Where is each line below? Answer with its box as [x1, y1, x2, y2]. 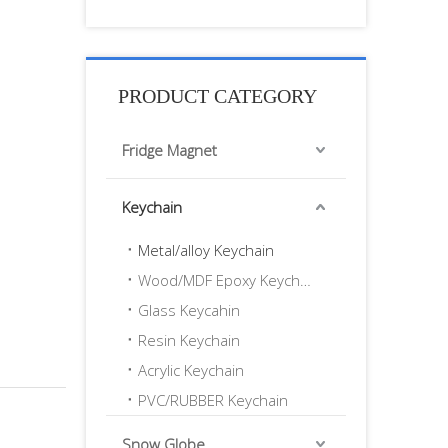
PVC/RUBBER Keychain [138, 390, 288, 410]
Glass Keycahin [138, 300, 240, 320]
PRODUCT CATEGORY [118, 85, 317, 107]
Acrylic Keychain [138, 360, 244, 380]
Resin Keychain [138, 330, 240, 350]
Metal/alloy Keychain [138, 240, 274, 260]
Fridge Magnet [122, 140, 217, 160]
